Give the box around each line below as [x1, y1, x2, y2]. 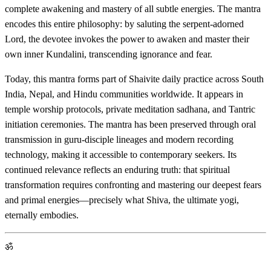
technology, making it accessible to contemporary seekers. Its [5, 149, 237, 160]
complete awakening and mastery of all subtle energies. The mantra [5, 3, 261, 14]
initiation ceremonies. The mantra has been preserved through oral [5, 119, 256, 129]
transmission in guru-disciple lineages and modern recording [5, 134, 233, 145]
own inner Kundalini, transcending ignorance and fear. [5, 48, 212, 59]
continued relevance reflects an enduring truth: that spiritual [5, 164, 230, 175]
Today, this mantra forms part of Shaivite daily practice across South [5, 73, 264, 84]
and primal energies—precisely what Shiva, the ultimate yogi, [5, 194, 239, 205]
